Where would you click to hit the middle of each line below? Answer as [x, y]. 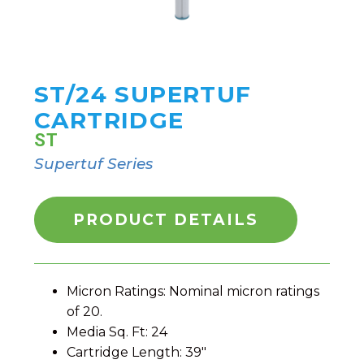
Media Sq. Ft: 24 [117, 331]
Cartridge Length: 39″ [136, 352]
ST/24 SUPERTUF [143, 94]
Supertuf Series [93, 163]
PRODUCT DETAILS [166, 219]
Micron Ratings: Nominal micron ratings [193, 291]
